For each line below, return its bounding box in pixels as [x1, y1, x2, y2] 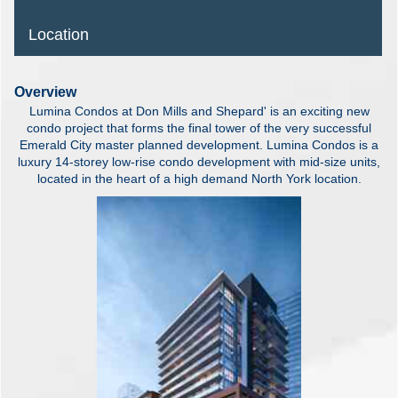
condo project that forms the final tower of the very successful [27, 121, 371, 135]
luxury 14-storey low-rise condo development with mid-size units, [18, 155, 380, 169]
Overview [14, 84, 76, 99]
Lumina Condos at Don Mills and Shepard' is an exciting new [28, 104, 370, 118]
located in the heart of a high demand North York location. [36, 171, 362, 186]
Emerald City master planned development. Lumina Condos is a [20, 138, 378, 152]
